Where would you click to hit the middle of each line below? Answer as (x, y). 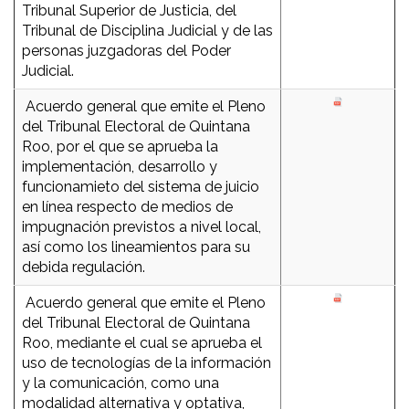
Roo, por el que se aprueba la (120, 147)
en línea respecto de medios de (127, 207)
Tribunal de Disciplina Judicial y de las (147, 31)
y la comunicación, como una (121, 383)
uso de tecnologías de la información (147, 363)
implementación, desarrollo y (120, 167)
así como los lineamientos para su (136, 247)
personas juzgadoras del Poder (126, 51)
